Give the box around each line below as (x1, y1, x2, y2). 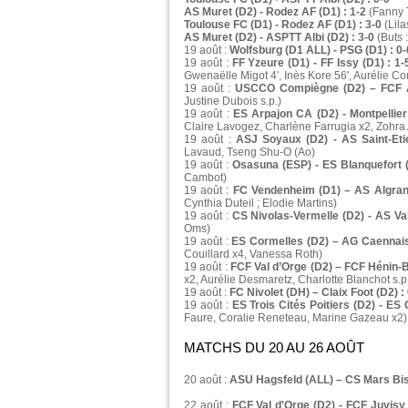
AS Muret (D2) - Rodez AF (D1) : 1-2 (184, 5, 369, 19)
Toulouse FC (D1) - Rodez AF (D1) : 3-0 (184, 18, 384, 32)
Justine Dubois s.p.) (184, 95, 281, 108)
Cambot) (184, 171, 227, 185)
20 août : (184, 373, 229, 387)
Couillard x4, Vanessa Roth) (184, 248, 322, 261)
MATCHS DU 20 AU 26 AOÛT (184, 340, 364, 356)
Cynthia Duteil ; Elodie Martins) (184, 197, 337, 210)
